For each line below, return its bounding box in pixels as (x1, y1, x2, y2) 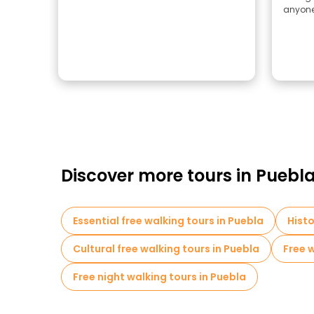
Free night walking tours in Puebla (73, 270, 246, 284)
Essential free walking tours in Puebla (73, 214, 264, 228)
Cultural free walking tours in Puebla (73, 242, 259, 256)
